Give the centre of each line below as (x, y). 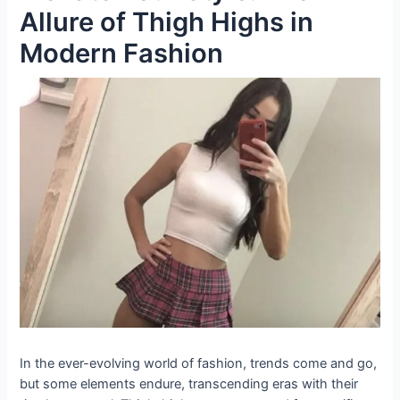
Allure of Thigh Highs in (167, 21)
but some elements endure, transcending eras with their (189, 384)
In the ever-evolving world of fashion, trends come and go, (199, 364)
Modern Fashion (122, 53)
